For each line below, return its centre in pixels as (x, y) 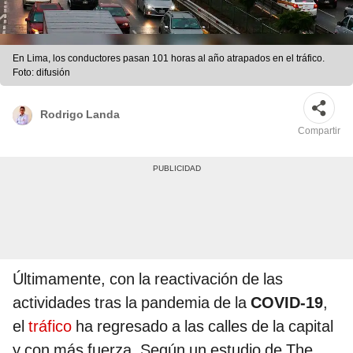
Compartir (319, 131)
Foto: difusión (41, 73)
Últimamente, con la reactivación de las (148, 279)
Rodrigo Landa (80, 114)
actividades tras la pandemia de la (132, 303)
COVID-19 (287, 303)
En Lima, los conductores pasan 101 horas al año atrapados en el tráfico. (169, 59)
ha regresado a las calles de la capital (203, 327)
